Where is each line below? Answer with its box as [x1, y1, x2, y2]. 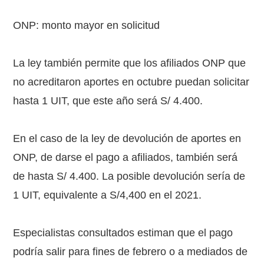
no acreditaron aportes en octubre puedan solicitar [13, 76, 250, 88]
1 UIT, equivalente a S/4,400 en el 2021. [13, 189, 202, 201]
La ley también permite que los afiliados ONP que [13, 57, 246, 69]
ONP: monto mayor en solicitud [13, 19, 160, 31]
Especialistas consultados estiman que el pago [13, 227, 233, 239]
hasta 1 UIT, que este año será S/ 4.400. [13, 95, 203, 107]
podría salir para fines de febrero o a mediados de [13, 246, 248, 258]
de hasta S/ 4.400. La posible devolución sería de [13, 170, 246, 182]
